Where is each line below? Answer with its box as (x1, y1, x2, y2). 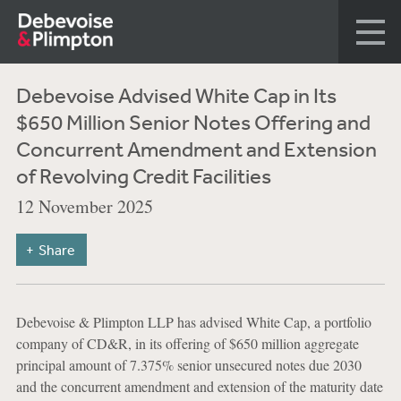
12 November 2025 (15, 194, 153, 218)
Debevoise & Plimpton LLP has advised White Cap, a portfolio (15, 312, 371, 331)
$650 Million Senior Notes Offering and (15, 109, 371, 134)
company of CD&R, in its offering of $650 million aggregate (15, 334, 359, 353)
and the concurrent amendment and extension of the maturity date (15, 377, 383, 396)
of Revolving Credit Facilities (15, 163, 271, 188)
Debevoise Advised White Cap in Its (15, 82, 337, 107)
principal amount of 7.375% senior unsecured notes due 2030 (15, 355, 362, 374)
